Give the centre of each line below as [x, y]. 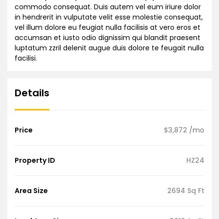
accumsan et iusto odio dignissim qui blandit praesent [108, 37]
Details [32, 93]
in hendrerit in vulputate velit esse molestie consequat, [109, 17]
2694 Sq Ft [186, 190]
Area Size [31, 190]
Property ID [35, 160]
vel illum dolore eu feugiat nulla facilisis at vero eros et [108, 27]
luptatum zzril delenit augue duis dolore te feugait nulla [109, 48]
